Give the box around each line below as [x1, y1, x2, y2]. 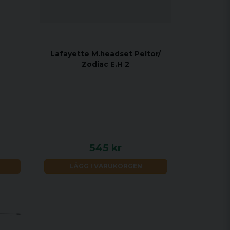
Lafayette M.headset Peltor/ [50, 50, 161, 59]
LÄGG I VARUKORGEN [69, 162, 142, 170]
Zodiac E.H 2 [82, 60, 130, 69]
